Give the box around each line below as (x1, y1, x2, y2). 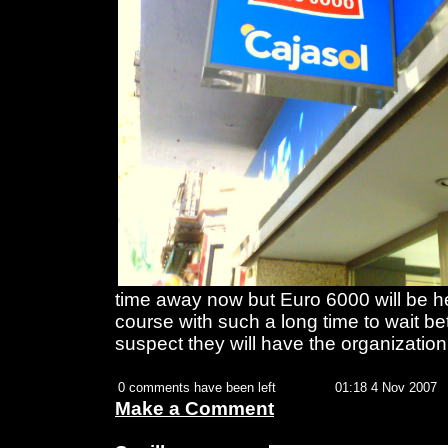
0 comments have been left (118, 380, 276, 396)
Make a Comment (115, 398, 274, 420)
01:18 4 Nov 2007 (335, 380, 437, 396)
